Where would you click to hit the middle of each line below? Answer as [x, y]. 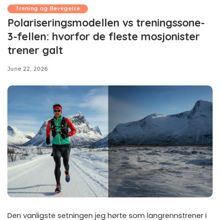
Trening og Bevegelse [48, 8]
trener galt [35, 50]
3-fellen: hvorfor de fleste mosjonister [104, 36]
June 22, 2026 [28, 69]
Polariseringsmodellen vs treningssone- [106, 22]
